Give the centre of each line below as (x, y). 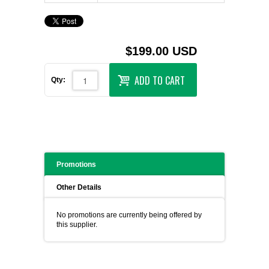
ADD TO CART (160, 80)
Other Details (79, 187)
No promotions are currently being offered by (129, 215)
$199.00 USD (161, 51)
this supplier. (77, 225)
